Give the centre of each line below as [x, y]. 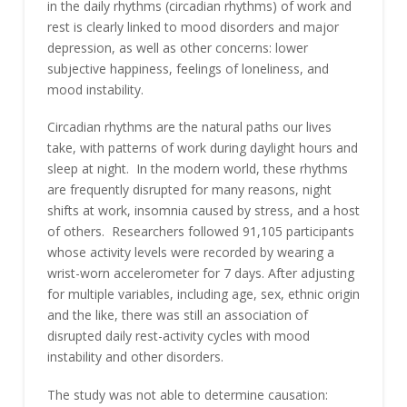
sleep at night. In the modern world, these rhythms [197, 169]
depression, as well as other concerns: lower [177, 47]
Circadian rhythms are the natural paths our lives [189, 127]
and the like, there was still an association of [177, 315]
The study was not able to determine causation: [189, 394]
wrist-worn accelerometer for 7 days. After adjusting [200, 273]
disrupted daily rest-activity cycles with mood [178, 336]
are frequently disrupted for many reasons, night [189, 190]
